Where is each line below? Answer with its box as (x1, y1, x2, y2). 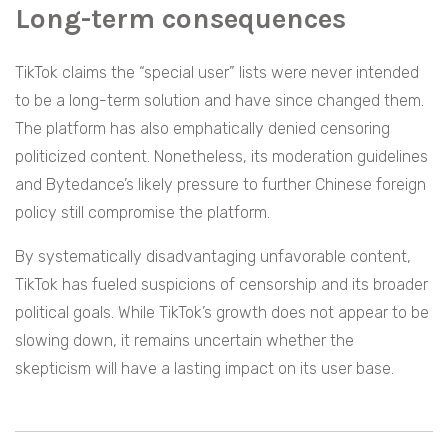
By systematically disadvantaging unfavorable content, (15, 247, 411, 267)
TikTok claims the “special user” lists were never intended (15, 63, 419, 83)
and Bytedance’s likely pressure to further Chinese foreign (15, 175, 426, 195)
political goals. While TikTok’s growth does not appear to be (15, 303, 429, 323)
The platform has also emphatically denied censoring (15, 119, 390, 139)
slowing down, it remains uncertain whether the (15, 331, 354, 351)
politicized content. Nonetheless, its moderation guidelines (15, 147, 428, 167)
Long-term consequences (15, 2, 346, 36)
